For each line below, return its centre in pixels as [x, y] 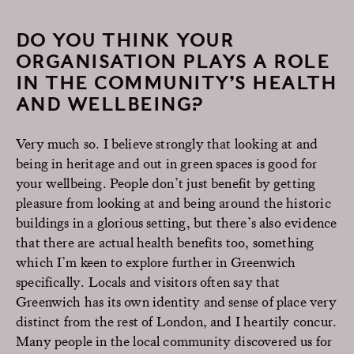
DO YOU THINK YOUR [125, 40]
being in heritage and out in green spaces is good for [167, 163]
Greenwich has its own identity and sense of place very [176, 301]
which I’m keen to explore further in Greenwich [156, 262]
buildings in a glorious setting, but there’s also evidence [177, 222]
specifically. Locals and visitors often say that [148, 281]
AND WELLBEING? [110, 104]
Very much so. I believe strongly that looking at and [167, 143]
